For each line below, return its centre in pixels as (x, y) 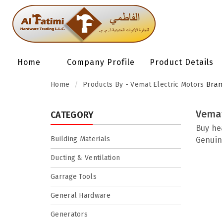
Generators (69, 214)
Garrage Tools (74, 177)
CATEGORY (72, 115)
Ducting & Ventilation (85, 158)
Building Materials (81, 139)
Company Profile (101, 62)
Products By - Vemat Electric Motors (143, 84)
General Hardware (81, 195)
